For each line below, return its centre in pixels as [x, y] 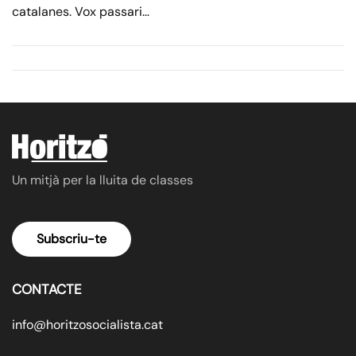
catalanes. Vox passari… [81, 12]
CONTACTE [47, 290]
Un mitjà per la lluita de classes [103, 180]
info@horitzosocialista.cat [87, 325]
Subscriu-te [72, 239]
